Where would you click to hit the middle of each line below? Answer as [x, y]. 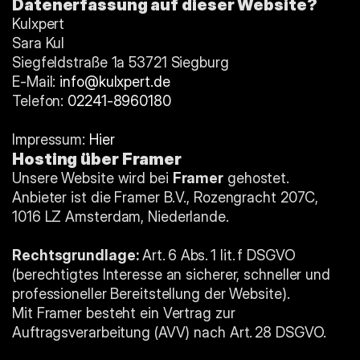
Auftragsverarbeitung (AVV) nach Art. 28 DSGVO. [170, 332]
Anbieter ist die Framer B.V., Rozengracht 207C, [166, 197]
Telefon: [40, 101]
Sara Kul [39, 43]
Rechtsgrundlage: [76, 255]
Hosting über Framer [97, 159]
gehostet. [257, 178]
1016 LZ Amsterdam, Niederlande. [121, 217]
